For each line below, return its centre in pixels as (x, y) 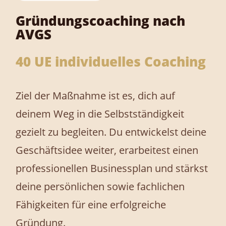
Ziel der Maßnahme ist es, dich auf (95, 96)
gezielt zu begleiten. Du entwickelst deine (111, 132)
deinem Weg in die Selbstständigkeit (100, 114)
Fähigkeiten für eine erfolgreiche (91, 205)
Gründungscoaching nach (100, 21)
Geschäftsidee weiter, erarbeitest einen (107, 150)
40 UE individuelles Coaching (111, 62)
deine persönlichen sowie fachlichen (100, 186)
